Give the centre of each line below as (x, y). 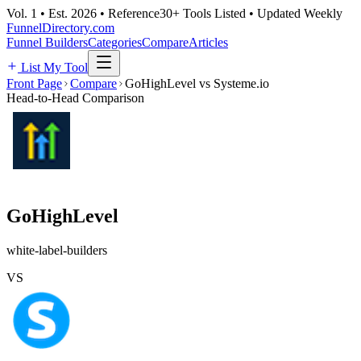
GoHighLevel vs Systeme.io (197, 83)
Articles (208, 42)
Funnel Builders (47, 42)
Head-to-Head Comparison (75, 98)
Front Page (34, 83)
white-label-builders (57, 250)
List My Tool (53, 67)
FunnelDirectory (48, 28)
